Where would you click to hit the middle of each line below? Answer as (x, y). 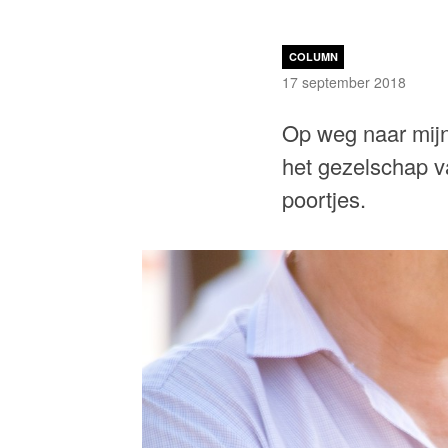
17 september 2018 (344, 82)
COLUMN (313, 57)
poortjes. (327, 198)
